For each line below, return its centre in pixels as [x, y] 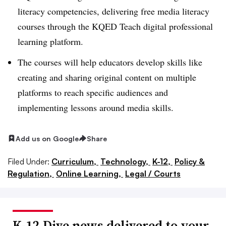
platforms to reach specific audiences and [93, 92]
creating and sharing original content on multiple [107, 77]
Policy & [190, 161]
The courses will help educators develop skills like [110, 62]
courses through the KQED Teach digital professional [115, 26]
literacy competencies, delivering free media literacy [114, 11]
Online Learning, [90, 173]
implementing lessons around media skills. [96, 107]
